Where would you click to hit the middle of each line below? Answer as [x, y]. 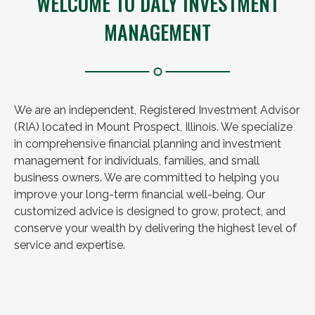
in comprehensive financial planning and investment [148, 144]
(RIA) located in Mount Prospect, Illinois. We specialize [153, 127]
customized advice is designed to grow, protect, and [150, 211]
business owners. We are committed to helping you [147, 178]
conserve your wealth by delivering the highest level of [155, 228]
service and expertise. [70, 245]
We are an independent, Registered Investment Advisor [157, 110]
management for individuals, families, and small [137, 161]
